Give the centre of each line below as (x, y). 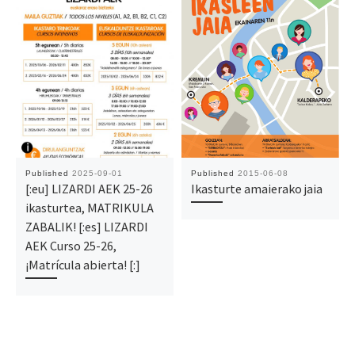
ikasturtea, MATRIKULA (89, 208)
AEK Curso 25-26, (71, 246)
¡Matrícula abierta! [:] (82, 265)
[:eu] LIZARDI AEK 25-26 (89, 189)
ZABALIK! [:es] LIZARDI (86, 227)
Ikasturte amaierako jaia (256, 189)
